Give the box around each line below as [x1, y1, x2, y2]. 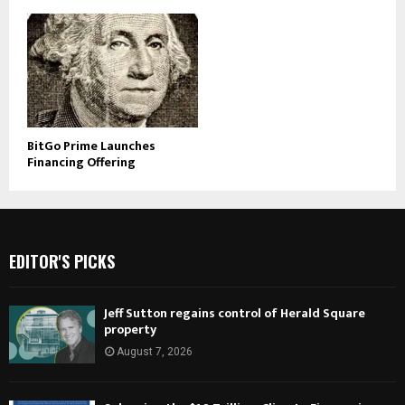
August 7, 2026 [117, 345, 193, 359]
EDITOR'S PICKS [9, 250, 115, 274]
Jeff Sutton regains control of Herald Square [104, 303, 365, 325]
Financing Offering [27, 152, 136, 174]
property [104, 319, 156, 341]
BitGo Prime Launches [27, 136, 155, 157]
